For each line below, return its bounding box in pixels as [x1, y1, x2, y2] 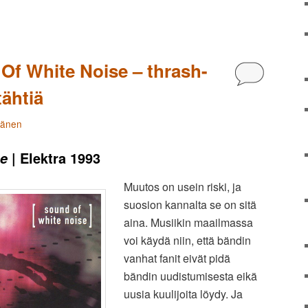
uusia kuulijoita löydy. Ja [124, 286, 243, 302]
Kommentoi [248, 65, 300, 79]
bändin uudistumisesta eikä [124, 268, 257, 285]
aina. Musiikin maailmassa [124, 214, 253, 231]
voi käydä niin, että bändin [124, 232, 251, 249]
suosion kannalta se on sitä [124, 197, 256, 213]
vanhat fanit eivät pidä [124, 250, 230, 267]
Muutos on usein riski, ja [124, 179, 241, 195]
